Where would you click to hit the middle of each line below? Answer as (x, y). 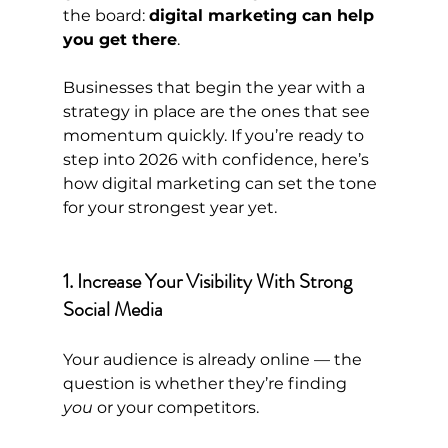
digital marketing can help (263, 16)
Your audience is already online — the (214, 360)
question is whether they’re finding (206, 384)
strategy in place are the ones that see (218, 112)
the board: (105, 16)
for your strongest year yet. (169, 208)
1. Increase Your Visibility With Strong (209, 282)
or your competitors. (175, 408)
